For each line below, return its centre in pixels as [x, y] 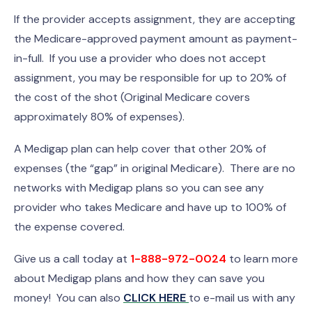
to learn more [262, 259]
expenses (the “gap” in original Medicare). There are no [155, 168]
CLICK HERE [155, 298]
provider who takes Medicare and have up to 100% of [150, 207]
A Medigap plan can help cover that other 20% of [140, 149]
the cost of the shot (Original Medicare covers [132, 97]
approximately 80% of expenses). [99, 117]
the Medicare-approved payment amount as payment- [156, 39]
